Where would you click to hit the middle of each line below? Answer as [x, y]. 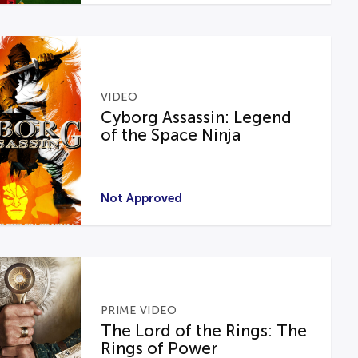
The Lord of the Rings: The [203, 331]
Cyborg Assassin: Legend [196, 117]
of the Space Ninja [170, 135]
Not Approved [141, 198]
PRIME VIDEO [139, 310]
